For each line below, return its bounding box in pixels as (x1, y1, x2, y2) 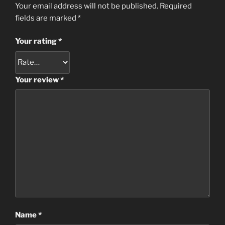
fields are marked (15, 13, 78, 23)
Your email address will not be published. (15, 1, 158, 11)
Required (160, 1, 192, 11)
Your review (15, 75, 60, 84)
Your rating (15, 37, 58, 46)
